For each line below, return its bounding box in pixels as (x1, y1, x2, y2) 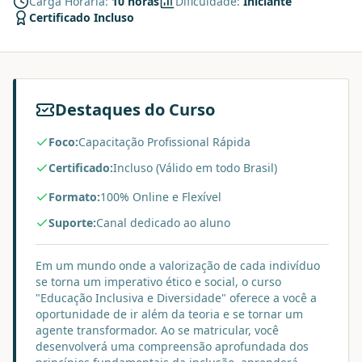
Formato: (48, 189, 100, 204)
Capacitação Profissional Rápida (78, 134, 250, 149)
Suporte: (48, 215, 96, 230)
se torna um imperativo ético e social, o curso (36, 274, 281, 289)
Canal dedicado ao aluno (96, 215, 230, 230)
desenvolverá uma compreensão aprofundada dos (36, 339, 309, 354)
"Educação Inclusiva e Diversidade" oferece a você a (36, 290, 317, 305)
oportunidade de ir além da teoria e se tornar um (36, 306, 303, 322)
